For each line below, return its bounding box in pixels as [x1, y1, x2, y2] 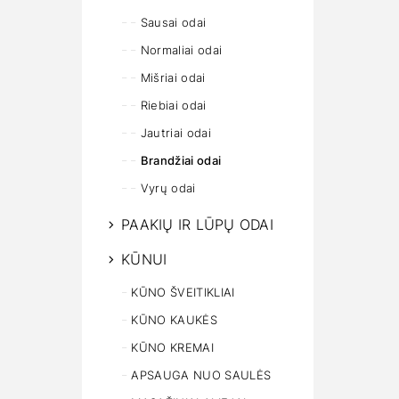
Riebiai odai [140, 98, 207, 112]
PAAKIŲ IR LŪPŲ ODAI [121, 216, 273, 233]
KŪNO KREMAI [131, 340, 214, 354]
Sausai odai [140, 15, 207, 29]
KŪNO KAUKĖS [131, 313, 217, 327]
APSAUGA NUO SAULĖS [131, 368, 272, 382]
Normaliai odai [140, 43, 223, 57]
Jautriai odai [140, 126, 211, 140]
